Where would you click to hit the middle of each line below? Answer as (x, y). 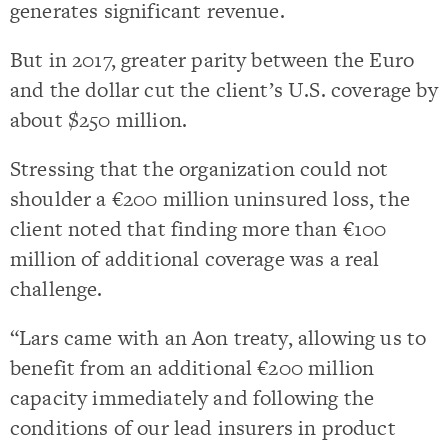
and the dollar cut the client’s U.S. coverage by (224, 89)
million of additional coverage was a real (195, 259)
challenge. (56, 289)
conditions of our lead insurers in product (203, 428)
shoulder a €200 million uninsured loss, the (210, 199)
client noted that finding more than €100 (198, 229)
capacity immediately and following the (192, 398)
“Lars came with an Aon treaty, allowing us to (218, 338)
